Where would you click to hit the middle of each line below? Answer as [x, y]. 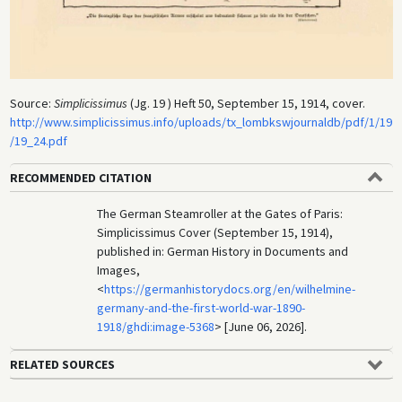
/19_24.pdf [38, 141]
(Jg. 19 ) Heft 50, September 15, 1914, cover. [246, 104]
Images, [119, 271]
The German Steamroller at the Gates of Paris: [220, 214]
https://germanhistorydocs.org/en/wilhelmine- [230, 289]
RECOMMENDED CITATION [80, 178]
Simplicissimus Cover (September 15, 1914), [215, 233]
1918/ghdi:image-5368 [156, 327]
